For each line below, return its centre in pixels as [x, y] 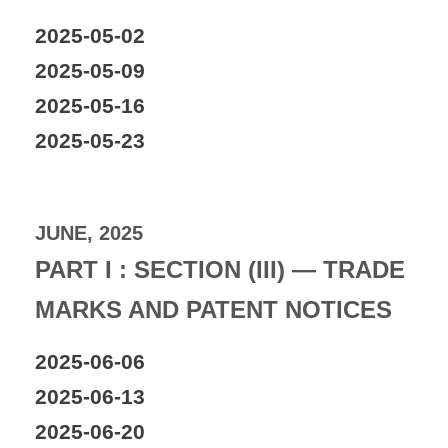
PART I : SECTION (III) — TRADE [220, 269]
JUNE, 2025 [89, 232]
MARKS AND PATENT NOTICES [213, 309]
